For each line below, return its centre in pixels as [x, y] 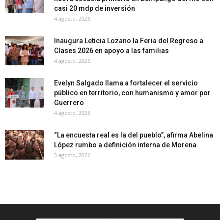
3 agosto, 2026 [72, 155]
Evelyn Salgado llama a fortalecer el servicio [126, 83]
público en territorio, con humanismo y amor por [132, 93]
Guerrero [69, 102]
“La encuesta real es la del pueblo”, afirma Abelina [134, 135]
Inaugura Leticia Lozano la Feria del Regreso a [129, 41]
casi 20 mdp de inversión [95, 8]
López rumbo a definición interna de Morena [125, 145]
